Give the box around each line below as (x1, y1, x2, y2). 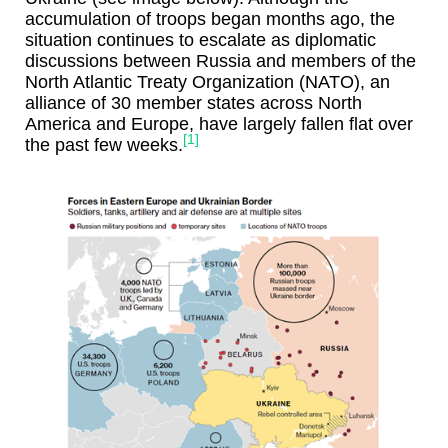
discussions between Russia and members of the (25, 51, 416, 72)
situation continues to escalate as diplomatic (25, 30, 376, 51)
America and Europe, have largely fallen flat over (25, 114, 413, 135)
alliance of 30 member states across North (25, 93, 362, 114)
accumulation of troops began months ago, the (25, 9, 395, 30)
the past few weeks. (25, 135, 183, 156)
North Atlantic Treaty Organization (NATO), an (25, 72, 390, 93)
